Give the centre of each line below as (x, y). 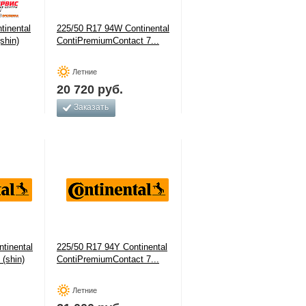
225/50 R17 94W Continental (113, 28)
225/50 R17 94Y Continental (112, 247)
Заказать (91, 107)
